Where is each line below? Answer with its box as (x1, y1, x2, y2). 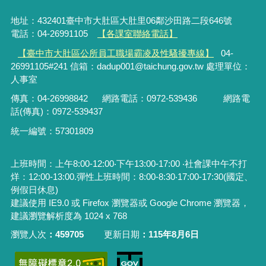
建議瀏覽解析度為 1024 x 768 (10, 210, 127, 221)
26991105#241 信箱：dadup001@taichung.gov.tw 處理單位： (10, 61, 251, 71)
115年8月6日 (148, 229, 199, 240)
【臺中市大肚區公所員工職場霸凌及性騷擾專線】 (18, 47, 214, 58)
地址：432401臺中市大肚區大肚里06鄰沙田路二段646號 (10, 15, 250, 26)
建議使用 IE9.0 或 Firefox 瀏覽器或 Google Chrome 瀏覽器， (10, 197, 249, 208)
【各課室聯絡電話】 (97, 28, 178, 39)
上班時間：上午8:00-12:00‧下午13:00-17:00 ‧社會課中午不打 (10, 158, 247, 169)
